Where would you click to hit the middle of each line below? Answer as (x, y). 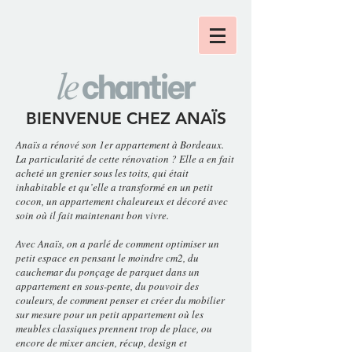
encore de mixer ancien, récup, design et (101, 343)
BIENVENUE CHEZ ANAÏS (126, 118)
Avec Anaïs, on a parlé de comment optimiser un (117, 244)
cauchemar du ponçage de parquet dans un (108, 272)
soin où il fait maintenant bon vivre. (92, 215)
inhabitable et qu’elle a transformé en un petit (114, 187)
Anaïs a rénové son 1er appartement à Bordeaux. (120, 145)
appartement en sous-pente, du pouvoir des (107, 286)
